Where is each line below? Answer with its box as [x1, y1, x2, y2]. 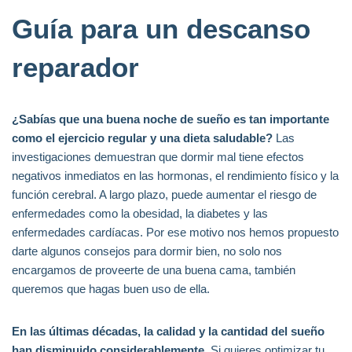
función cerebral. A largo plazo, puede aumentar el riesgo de [12, 188, 317, 201]
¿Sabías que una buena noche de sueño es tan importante [12, 112, 329, 126]
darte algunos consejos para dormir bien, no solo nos [12, 244, 282, 258]
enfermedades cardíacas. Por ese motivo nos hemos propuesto [12, 225, 339, 239]
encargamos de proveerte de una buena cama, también [12, 263, 295, 277]
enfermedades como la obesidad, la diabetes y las [12, 207, 268, 220]
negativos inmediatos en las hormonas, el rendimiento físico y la [12, 169, 339, 182]
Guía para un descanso [12, 13, 310, 44]
